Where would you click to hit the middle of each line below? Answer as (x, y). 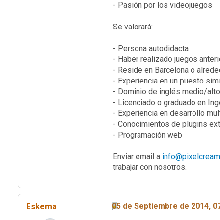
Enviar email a (137, 156)
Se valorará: (133, 27)
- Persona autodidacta (151, 48)
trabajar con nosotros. (150, 167)
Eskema (41, 206)
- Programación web (148, 135)
